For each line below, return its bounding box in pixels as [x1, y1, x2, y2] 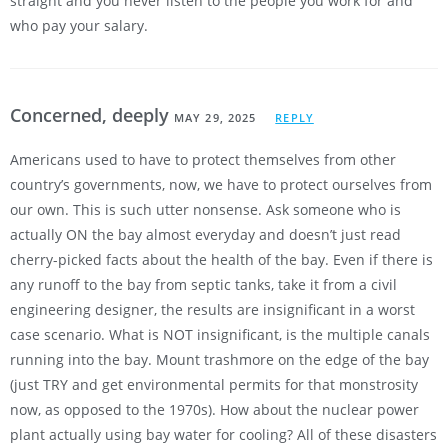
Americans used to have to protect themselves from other [10, 150, 396, 170]
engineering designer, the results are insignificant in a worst [10, 300, 415, 320]
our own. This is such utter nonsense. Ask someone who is [10, 200, 401, 220]
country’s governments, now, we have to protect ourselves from [10, 175, 432, 195]
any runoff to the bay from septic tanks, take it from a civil [10, 275, 397, 295]
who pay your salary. [10, 16, 148, 36]
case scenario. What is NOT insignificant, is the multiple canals [10, 325, 430, 345]
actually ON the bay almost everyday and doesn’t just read [10, 225, 401, 245]
